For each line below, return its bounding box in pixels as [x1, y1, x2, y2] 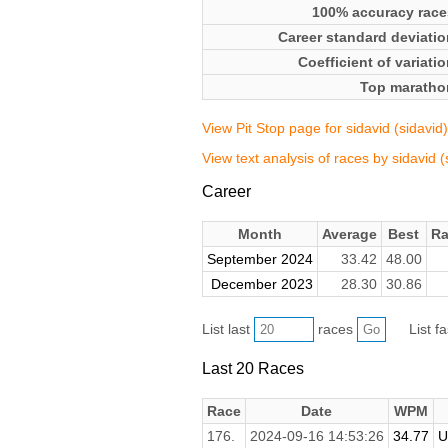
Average [321, 226, 377, 243]
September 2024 [206, 251, 313, 268]
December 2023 [210, 276, 313, 293]
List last [201, 321, 254, 338]
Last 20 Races [201, 358, 304, 377]
